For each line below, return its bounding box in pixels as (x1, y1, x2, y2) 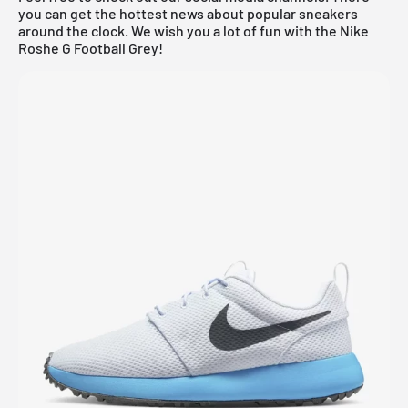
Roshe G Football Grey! (18, 38, 163, 56)
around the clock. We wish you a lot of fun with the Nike (18, 21, 369, 39)
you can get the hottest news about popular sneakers (18, 4, 358, 22)
